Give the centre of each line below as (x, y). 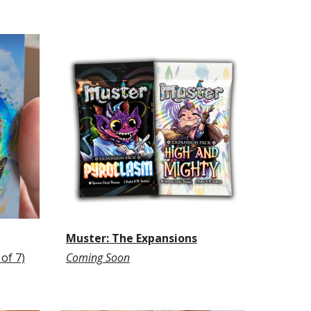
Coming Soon (98, 258)
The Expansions (154, 238)
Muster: (89, 238)
